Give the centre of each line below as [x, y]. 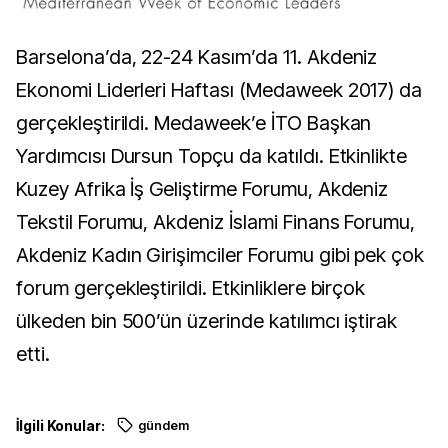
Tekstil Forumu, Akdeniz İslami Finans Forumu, [216, 221]
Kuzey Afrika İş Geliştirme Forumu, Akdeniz [202, 188]
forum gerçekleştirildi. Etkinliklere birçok [191, 287]
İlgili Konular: [60, 425]
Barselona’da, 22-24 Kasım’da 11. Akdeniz [197, 56]
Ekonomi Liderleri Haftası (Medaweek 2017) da [219, 89]
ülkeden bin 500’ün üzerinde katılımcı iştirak [207, 320]
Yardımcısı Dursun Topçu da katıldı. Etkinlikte [212, 155]
